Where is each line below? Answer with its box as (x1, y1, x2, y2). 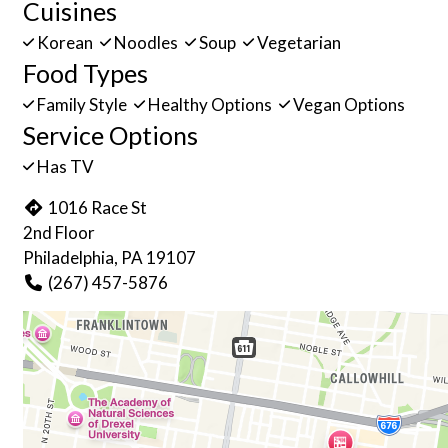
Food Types (23, 57, 148, 88)
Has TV (34, 155, 94, 177)
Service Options (23, 119, 198, 150)
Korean (34, 31, 96, 53)
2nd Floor (23, 221, 95, 243)
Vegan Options (290, 93, 405, 115)
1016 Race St (48, 196, 148, 218)
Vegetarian (254, 31, 341, 53)
